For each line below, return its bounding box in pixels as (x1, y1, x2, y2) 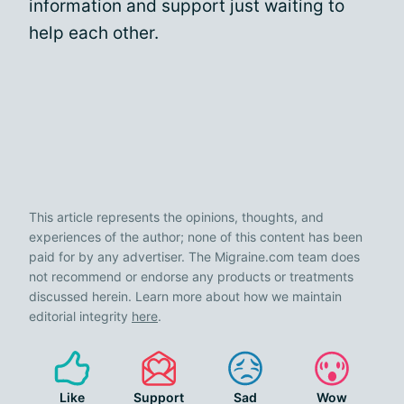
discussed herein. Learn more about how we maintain (29, 288, 342, 304)
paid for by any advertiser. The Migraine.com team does (29, 248, 360, 264)
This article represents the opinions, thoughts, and (29, 208, 324, 225)
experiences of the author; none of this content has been (29, 228, 363, 244)
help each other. (29, 22, 159, 43)
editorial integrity (29, 308, 132, 324)
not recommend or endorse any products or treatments (29, 268, 353, 284)
